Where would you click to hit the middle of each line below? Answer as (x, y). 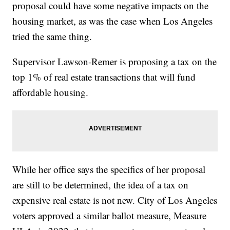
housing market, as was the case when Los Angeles (113, 21)
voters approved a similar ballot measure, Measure (110, 216)
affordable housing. (51, 92)
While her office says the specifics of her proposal (109, 169)
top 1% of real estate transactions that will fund (104, 77)
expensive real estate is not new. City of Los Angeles (115, 200)
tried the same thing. (52, 36)
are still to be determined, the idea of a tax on (101, 185)
